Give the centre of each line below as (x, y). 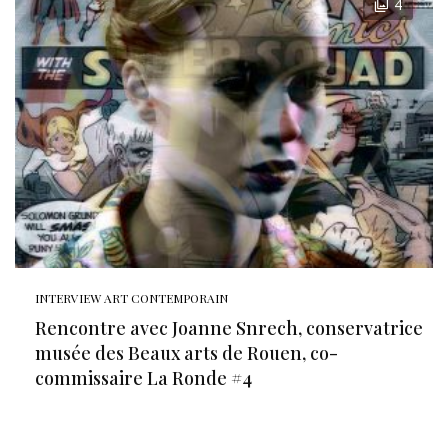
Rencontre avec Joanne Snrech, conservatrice (229, 328)
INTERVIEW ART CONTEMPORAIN (131, 298)
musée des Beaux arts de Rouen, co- (186, 353)
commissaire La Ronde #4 (143, 378)
